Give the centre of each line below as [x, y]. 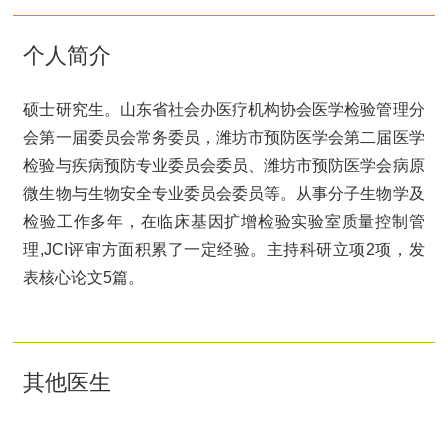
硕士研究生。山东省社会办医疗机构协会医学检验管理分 [224, 109]
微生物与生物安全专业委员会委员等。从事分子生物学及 [224, 193]
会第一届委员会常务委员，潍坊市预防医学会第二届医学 [224, 137]
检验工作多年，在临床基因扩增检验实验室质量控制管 [224, 221]
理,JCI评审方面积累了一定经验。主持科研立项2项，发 [224, 249]
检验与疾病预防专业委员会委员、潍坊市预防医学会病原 [224, 165]
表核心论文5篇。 [84, 277]
